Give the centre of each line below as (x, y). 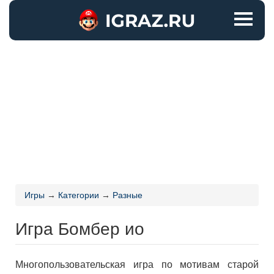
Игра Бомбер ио (80, 228)
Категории (79, 195)
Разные (128, 195)
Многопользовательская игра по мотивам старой (137, 265)
